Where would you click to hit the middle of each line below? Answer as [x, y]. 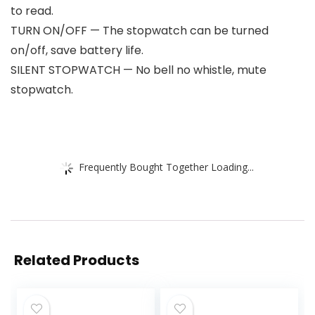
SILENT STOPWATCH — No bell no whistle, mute [139, 70]
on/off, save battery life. [77, 51]
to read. [32, 11]
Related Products [77, 261]
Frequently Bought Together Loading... [166, 167]
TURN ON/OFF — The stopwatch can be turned [140, 31]
